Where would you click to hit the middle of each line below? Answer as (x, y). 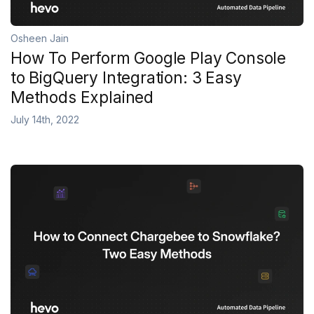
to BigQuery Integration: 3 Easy (126, 77)
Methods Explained (82, 97)
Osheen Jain (40, 38)
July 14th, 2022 (45, 120)
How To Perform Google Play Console (149, 58)
